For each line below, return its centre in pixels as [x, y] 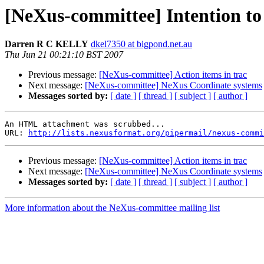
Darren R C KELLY [47, 44]
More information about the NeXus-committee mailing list [112, 208]
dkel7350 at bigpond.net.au [141, 44]
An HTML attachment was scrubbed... [85, 124]
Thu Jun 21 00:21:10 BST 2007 [64, 55]
